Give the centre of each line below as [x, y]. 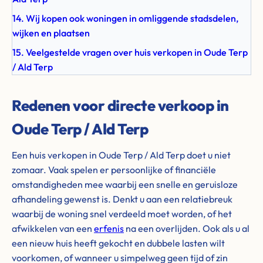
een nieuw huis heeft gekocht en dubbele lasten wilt [118, 243]
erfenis [109, 228]
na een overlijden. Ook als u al [187, 228]
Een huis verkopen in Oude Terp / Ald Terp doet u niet [121, 155]
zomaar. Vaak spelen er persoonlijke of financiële [114, 170]
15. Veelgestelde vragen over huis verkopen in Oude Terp [130, 52]
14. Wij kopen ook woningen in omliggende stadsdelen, [125, 18]
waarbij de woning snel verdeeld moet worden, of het [122, 214]
